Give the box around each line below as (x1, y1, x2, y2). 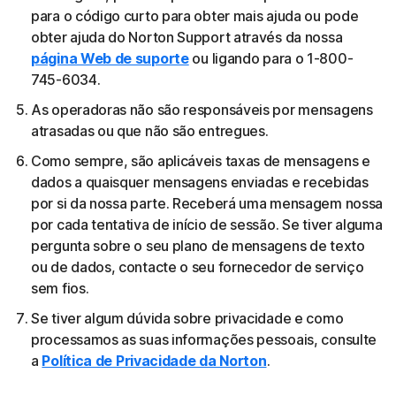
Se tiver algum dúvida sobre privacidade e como (31, 309, 344, 327)
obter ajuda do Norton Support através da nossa (31, 28, 346, 46)
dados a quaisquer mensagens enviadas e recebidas (31, 173, 369, 191)
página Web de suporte (31, 49, 189, 67)
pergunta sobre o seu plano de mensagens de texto (31, 237, 365, 255)
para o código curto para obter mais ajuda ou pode (31, 7, 359, 25)
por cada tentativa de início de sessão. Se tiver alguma (31, 216, 383, 233)
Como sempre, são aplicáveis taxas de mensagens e (31, 152, 370, 170)
